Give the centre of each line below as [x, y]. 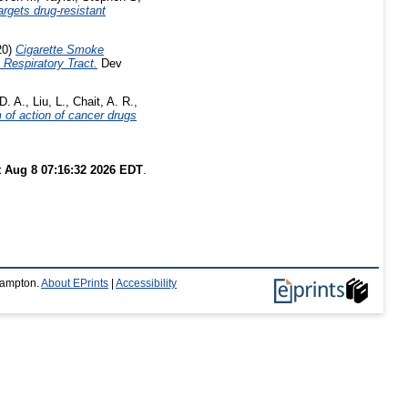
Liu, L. [49, 102]
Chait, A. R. [103, 102]
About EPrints [75, 283]
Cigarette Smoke [60, 49]
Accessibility [146, 283]
